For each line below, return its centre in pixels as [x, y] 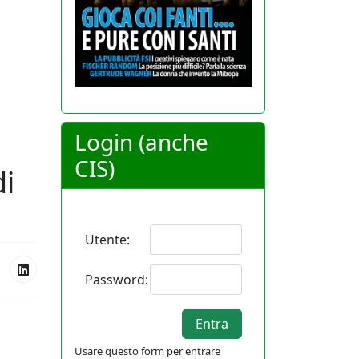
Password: [116, 280]
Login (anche [141, 142]
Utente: [107, 240]
